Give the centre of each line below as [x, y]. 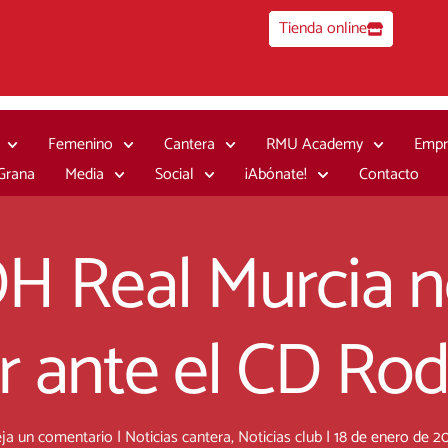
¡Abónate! [276, 174]
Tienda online [323, 28]
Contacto [388, 174]
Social [175, 174]
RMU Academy [315, 144]
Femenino [80, 144]
